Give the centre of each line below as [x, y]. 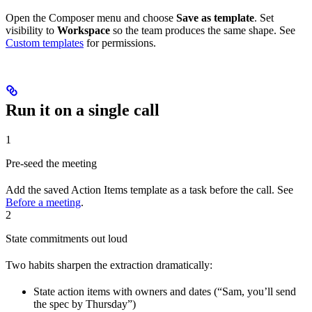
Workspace [84, 31]
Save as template [215, 18]
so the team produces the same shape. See [203, 31]
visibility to [31, 31]
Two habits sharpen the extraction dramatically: [109, 265]
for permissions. [120, 43]
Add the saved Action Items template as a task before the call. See [149, 189]
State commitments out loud [67, 238]
